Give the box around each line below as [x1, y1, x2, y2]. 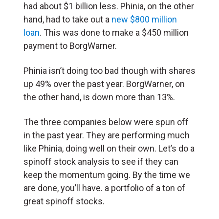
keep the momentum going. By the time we [23, 169, 190, 180]
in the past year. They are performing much [23, 130, 190, 140]
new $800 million [111, 14, 177, 24]
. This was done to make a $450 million [40, 27, 189, 38]
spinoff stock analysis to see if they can [23, 156, 178, 167]
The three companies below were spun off [23, 116, 189, 127]
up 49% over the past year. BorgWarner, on [23, 78, 185, 89]
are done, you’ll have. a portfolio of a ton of [23, 182, 185, 193]
